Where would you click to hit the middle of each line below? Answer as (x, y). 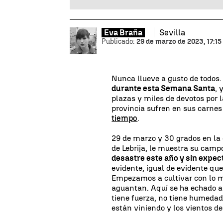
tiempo (125, 118)
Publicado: (119, 41)
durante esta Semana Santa (164, 88)
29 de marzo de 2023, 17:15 (179, 41)
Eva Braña (123, 32)
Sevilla (172, 32)
